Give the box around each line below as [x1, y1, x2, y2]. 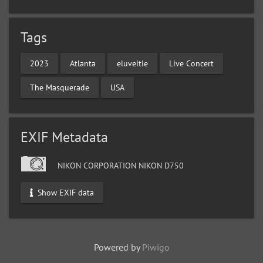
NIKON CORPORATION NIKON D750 [55, 160, 184, 171]
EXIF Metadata [21, 128, 108, 146]
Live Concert [169, 58, 214, 69]
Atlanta [70, 58, 96, 69]
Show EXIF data [35, 187, 94, 198]
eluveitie [117, 58, 148, 69]
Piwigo [141, 241, 170, 253]
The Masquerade [30, 82, 89, 93]
